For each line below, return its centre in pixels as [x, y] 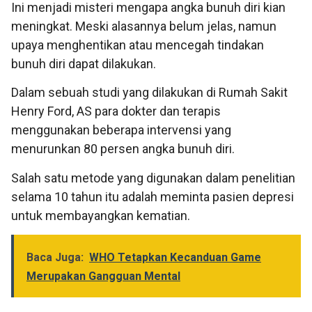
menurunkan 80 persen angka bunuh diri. [123, 149]
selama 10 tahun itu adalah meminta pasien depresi [153, 196]
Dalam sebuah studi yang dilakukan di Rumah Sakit [149, 93]
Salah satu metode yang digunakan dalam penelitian [153, 178]
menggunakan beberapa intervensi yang [121, 130]
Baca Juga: [55, 257]
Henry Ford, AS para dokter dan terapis [116, 111]
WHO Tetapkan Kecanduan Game [175, 257]
